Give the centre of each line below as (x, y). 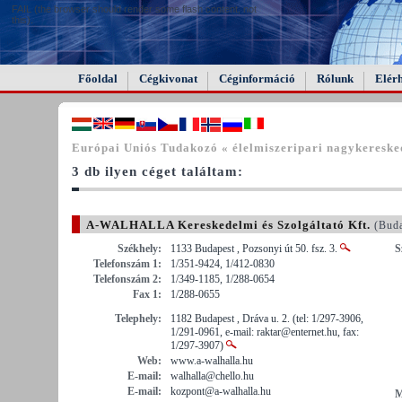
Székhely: (140, 248)
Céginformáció (257, 79)
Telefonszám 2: (127, 279)
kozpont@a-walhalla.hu (221, 391)
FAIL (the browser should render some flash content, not (134, 9)
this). (22, 20)
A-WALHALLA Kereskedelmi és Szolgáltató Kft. (228, 224)
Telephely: (138, 318)
